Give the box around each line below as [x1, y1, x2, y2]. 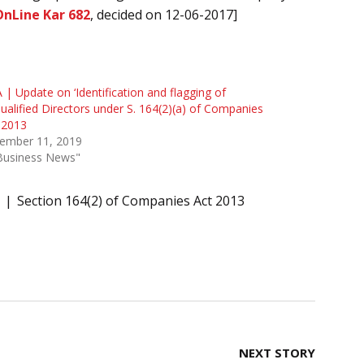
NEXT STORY [239, 344, 315, 361]
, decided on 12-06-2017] [90, 5, 237, 24]
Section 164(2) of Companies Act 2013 [17, 191, 245, 210]
